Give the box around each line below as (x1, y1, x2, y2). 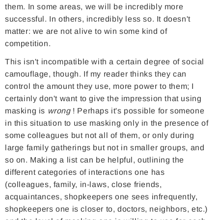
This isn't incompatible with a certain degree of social (5, 57, 205, 66)
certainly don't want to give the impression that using (5, 94, 202, 103)
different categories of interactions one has (5, 168, 165, 177)
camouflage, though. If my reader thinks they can (5, 70, 187, 79)
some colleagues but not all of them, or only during (5, 131, 194, 140)
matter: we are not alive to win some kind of (5, 27, 167, 36)
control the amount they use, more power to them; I (5, 82, 194, 91)
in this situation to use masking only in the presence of (5, 119, 209, 128)
